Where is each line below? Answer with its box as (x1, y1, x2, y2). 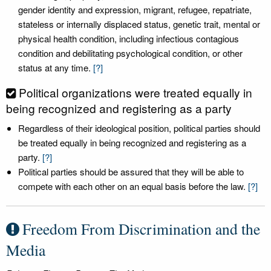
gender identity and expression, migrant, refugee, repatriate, (18, 3, 252, 16)
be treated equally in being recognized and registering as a (18, 136, 246, 149)
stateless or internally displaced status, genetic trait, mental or (18, 18, 260, 30)
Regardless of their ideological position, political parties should (18, 122, 260, 134)
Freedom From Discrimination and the (22, 218, 260, 239)
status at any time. (18, 61, 91, 74)
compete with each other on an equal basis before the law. (18, 180, 246, 192)
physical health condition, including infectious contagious (18, 32, 239, 45)
